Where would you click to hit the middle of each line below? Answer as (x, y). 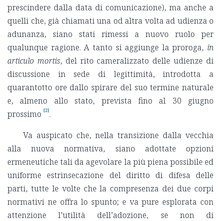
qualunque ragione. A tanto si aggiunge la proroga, (107, 48)
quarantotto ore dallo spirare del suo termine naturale (110, 88)
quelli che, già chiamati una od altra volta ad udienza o (110, 21)
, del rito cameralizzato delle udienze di (137, 61)
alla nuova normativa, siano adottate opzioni (110, 149)
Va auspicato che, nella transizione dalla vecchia (118, 135)
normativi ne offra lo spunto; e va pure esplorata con (110, 202)
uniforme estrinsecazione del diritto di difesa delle (110, 175)
